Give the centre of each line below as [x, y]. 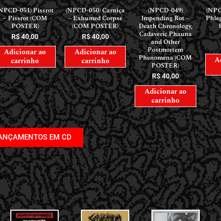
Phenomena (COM [166, 58]
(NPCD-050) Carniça [95, 11]
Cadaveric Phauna [165, 34]
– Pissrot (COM [25, 18]
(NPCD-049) [165, 11]
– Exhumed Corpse [95, 18]
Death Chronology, [165, 26]
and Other [165, 42]
